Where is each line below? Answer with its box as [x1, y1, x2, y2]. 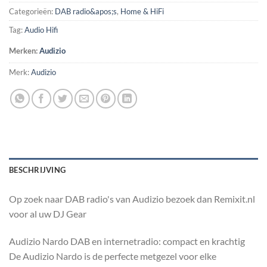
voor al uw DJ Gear [9, 208, 86, 219]
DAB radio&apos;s [55, 7, 117, 17]
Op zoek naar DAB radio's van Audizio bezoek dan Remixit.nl [9, 193, 255, 204]
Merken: [9, 46, 39, 56]
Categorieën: [9, 7, 55, 17]
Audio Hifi [24, 25, 58, 35]
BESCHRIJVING [9, 165, 66, 175]
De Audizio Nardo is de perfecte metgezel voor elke [9, 250, 216, 262]
